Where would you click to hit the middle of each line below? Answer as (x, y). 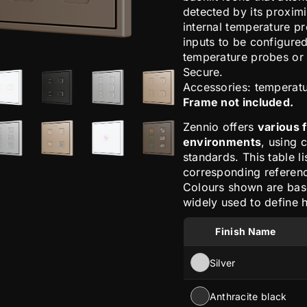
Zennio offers (220, 127)
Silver (222, 262)
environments (222, 142)
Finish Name (246, 232)
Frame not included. (238, 102)
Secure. (203, 72)
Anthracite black (248, 296)
